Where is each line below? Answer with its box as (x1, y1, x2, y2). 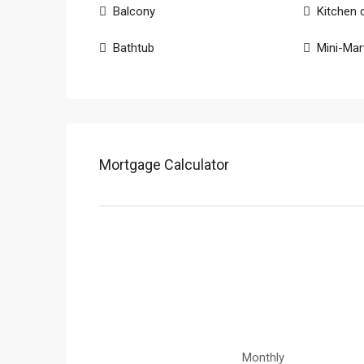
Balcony (113, 4, 155, 19)
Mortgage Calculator (99, 156, 229, 173)
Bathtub (113, 41, 154, 55)
